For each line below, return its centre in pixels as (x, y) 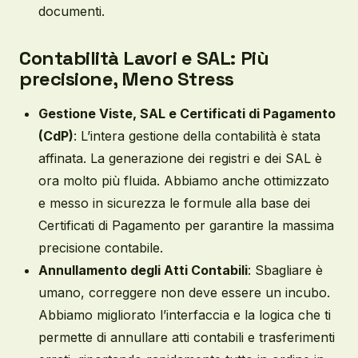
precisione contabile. (101, 248)
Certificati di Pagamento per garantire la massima (186, 225)
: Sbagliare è (285, 270)
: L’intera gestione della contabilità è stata (197, 136)
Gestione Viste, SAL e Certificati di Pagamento (187, 113)
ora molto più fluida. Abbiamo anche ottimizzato (184, 181)
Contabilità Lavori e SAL (125, 58)
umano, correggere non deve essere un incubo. (184, 292)
